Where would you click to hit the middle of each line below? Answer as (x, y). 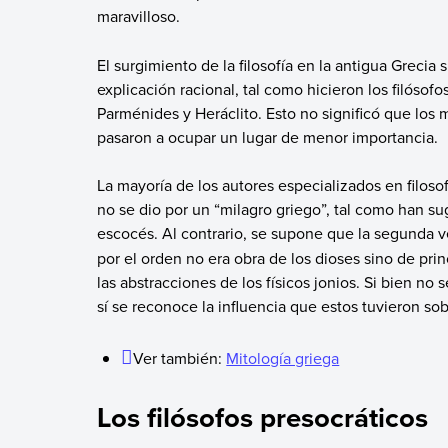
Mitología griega (283, 358)
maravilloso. (140, 16)
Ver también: (180, 358)
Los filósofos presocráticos (262, 416)
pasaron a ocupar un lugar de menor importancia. (267, 136)
